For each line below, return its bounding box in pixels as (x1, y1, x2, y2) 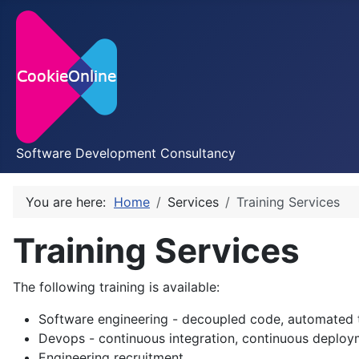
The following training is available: (13, 279, 220, 295)
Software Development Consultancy (16, 145, 236, 161)
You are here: (26, 194, 114, 210)
